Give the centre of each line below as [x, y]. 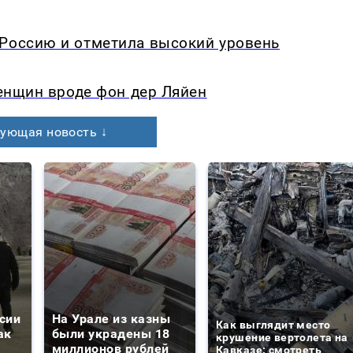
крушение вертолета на [282, 338]
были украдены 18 [111, 334]
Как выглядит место [273, 325]
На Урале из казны [111, 319]
